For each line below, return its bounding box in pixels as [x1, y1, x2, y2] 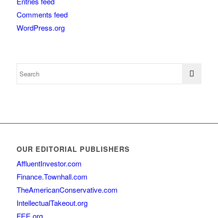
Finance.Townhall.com [16, 171, 88, 182]
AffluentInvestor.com [16, 158, 82, 169]
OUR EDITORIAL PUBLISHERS [16, 144, 130, 154]
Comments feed [16, 9, 68, 20]
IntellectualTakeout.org [16, 198, 88, 208]
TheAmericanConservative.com [16, 184, 118, 195]
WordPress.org [16, 22, 65, 33]
